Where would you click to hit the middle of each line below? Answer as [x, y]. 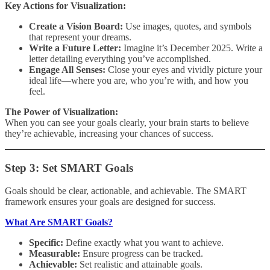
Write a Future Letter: [75, 48]
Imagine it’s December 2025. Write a [192, 48]
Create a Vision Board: [76, 26]
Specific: [46, 243]
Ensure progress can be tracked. [142, 254]
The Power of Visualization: [61, 111]
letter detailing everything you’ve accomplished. [120, 58]
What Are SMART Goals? [59, 222]
